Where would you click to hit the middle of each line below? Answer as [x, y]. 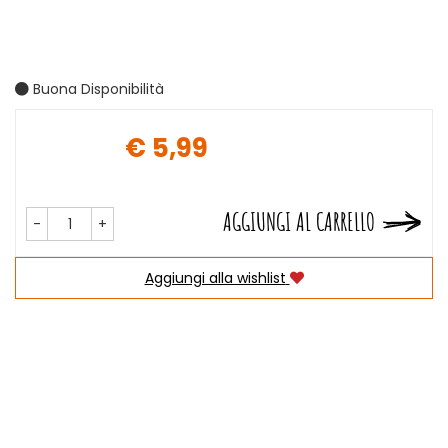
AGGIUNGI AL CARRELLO [299, 221]
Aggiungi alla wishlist [215, 278]
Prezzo [260, 164]
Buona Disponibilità [96, 89]
